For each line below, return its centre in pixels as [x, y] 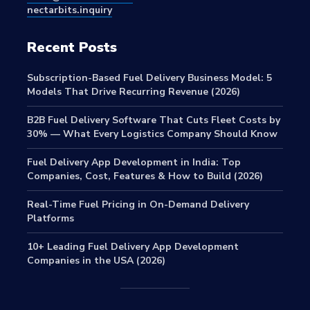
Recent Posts [72, 47]
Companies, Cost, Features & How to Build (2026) [146, 176]
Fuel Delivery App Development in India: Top [134, 162]
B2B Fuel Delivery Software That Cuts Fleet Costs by [154, 120]
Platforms [51, 218]
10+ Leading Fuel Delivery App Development [133, 246]
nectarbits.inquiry [70, 10]
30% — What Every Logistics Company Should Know [152, 134]
